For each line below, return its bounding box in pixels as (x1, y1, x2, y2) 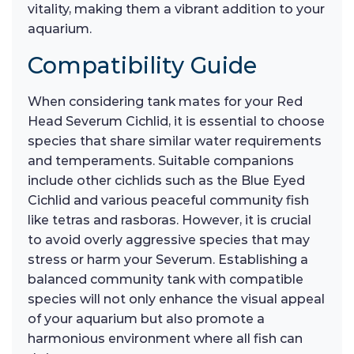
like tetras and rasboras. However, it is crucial (28, 213, 311, 228)
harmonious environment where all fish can (28, 331, 303, 347)
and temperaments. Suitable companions (28, 153, 294, 169)
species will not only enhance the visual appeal (28, 292, 325, 307)
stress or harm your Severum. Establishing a (28, 252, 308, 268)
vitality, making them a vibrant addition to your (28, 2, 325, 17)
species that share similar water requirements (28, 134, 322, 149)
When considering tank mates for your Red (28, 94, 303, 110)
